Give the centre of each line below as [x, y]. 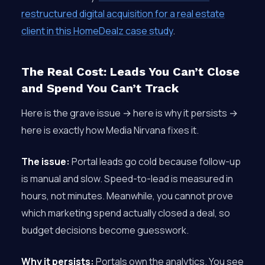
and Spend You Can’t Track [100, 88]
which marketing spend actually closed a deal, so [126, 213]
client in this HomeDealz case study [97, 31]
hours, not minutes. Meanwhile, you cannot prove [127, 196]
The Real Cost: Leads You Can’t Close [130, 72]
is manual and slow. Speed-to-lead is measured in [127, 179]
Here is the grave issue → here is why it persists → [130, 113]
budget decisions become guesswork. [105, 230]
